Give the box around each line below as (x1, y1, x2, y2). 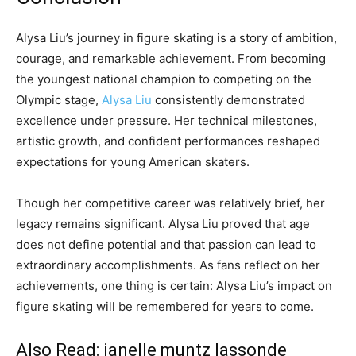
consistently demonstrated (152, 92, 305, 108)
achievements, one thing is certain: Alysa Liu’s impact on (16, 278, 332, 294)
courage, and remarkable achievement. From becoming (16, 51, 326, 67)
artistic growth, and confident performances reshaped (16, 133, 320, 149)
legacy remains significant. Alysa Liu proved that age (16, 216, 310, 232)
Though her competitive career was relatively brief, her (16, 195, 325, 211)
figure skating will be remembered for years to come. (16, 299, 314, 315)
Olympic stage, (16, 92, 102, 108)
